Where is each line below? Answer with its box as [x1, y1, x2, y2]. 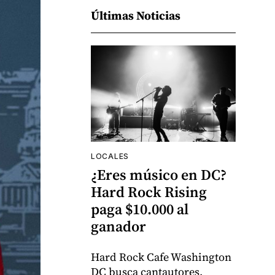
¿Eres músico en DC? [91, 165, 227, 185]
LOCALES [91, 152, 129, 161]
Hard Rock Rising [91, 182, 207, 203]
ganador [91, 216, 146, 237]
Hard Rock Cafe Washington [91, 249, 231, 265]
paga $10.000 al [91, 199, 188, 220]
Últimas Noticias [91, 7, 180, 23]
